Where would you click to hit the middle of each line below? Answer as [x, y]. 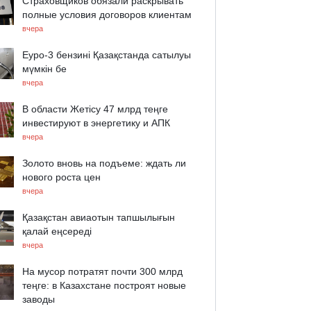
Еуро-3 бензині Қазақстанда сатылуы [107, 55]
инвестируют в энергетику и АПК [96, 123]
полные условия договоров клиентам [107, 15]
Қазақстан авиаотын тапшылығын [99, 217]
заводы [39, 299]
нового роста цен [61, 177]
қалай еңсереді [57, 231]
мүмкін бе [44, 69]
